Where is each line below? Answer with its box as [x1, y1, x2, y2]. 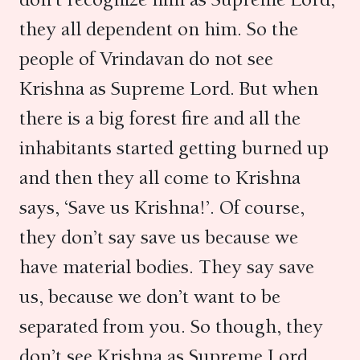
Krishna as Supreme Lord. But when [19, 76, 318, 100]
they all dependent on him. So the [19, 17, 298, 41]
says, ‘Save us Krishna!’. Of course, [19, 195, 305, 219]
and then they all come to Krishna [19, 166, 301, 190]
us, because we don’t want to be [19, 284, 280, 309]
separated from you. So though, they [19, 314, 323, 338]
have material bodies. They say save [19, 255, 314, 279]
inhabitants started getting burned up [19, 136, 329, 160]
